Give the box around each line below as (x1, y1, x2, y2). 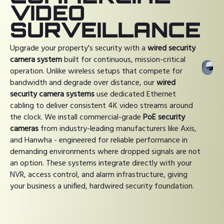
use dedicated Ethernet (94, 88, 176, 101)
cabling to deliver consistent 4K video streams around (10, 99, 193, 112)
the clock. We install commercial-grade (10, 111, 143, 124)
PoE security (143, 111, 185, 124)
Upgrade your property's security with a (10, 42, 147, 55)
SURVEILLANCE (10, 16, 201, 42)
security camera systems (10, 88, 94, 101)
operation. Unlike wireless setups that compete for (10, 65, 182, 78)
